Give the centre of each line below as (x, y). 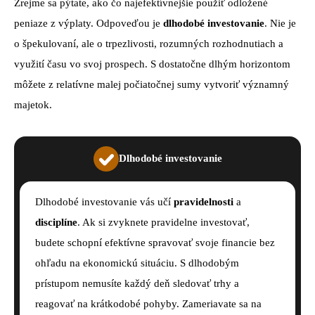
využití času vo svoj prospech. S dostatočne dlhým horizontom (152, 64)
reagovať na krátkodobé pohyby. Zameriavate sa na (148, 303)
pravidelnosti (204, 201)
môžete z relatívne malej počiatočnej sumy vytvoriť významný (152, 85)
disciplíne (56, 222)
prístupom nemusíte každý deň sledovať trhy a (137, 283)
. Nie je (280, 24)
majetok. (33, 105)
